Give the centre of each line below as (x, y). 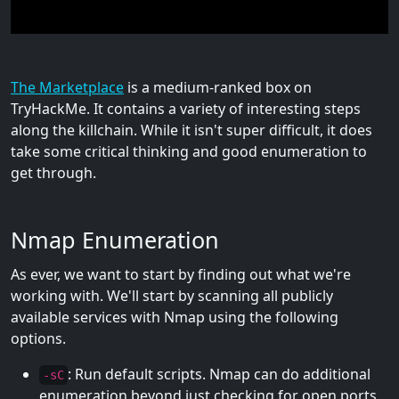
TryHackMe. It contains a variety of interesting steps (186, 109)
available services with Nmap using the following (175, 318)
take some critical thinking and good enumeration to (189, 152)
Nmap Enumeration (115, 240)
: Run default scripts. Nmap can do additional (219, 375)
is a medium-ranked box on (218, 88)
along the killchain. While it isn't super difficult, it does (191, 130)
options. (38, 339)
